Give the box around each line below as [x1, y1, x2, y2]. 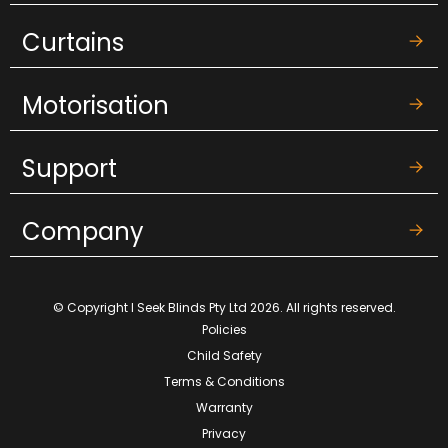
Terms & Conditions [163, 373, 285, 390]
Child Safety [186, 347, 262, 364]
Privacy [202, 425, 246, 442]
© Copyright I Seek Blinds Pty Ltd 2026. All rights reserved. [52, 299, 396, 316]
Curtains [22, 26, 124, 59]
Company [22, 215, 144, 248]
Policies [201, 321, 247, 338]
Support [22, 152, 117, 185]
